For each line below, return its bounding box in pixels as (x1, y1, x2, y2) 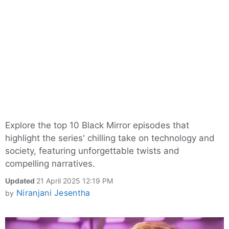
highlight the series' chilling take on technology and (5, 133, 215, 143)
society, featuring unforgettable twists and (5, 146, 179, 156)
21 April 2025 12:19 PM (36, 176, 113, 185)
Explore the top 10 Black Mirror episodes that (5, 120, 189, 130)
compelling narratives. (5, 158, 95, 169)
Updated (5, 176, 36, 185)
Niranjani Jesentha (16, 188, 90, 198)
